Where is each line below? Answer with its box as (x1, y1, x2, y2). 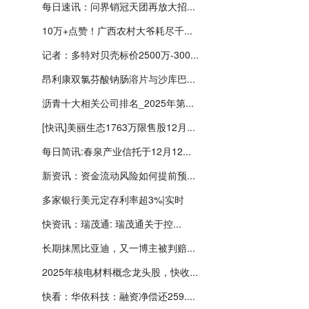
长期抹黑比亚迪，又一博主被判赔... (42, 241, 195, 255)
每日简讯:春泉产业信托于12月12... (42, 144, 191, 158)
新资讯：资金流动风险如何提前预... (42, 168, 195, 182)
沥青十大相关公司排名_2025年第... (42, 96, 194, 110)
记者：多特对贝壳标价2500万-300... (42, 48, 199, 61)
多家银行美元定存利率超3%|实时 (42, 192, 184, 206)
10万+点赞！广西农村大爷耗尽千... (42, 23, 192, 37)
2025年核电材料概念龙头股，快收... (42, 265, 198, 279)
